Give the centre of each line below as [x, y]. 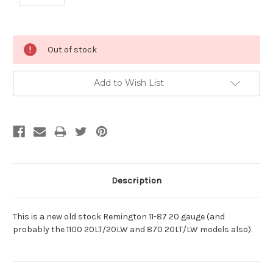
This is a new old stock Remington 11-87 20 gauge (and [119, 217]
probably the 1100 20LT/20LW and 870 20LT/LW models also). [133, 230]
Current [28, 41]
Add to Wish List [129, 83]
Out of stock [72, 50]
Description [136, 181]
